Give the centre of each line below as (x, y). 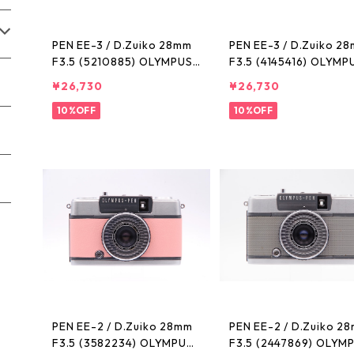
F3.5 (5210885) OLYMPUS (122, 62)
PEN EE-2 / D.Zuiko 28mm (122, 327)
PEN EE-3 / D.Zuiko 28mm (122, 45)
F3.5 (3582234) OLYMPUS (123, 343)
